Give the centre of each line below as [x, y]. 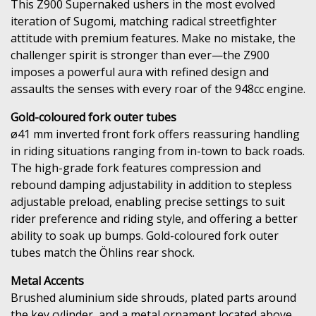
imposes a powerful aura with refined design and [140, 72]
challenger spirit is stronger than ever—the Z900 [140, 55]
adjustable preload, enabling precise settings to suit [148, 201]
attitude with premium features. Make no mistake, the [153, 38]
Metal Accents [47, 280]
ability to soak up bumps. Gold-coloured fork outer [145, 235]
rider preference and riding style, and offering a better [154, 218]
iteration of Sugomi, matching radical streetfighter [144, 21]
